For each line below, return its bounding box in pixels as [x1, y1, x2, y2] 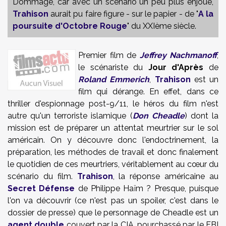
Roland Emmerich [78, 75, 150, 84]
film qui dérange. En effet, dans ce [78, 87, 218, 96]
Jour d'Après [148, 63, 204, 72]
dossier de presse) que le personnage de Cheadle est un [8, 208, 218, 217]
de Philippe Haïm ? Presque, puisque [75, 184, 219, 193]
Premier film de [78, 50, 140, 60]
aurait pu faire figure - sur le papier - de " [48, 9, 198, 19]
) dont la [184, 111, 219, 121]
